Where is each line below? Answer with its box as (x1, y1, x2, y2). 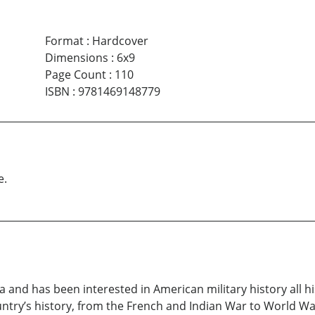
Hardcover (91, 33, 148, 49)
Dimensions (44, 50, 108, 66)
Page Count (44, 67, 106, 83)
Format (44, 33, 84, 49)
